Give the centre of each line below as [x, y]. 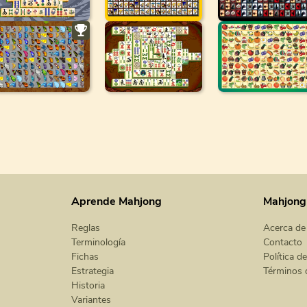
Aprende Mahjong [116, 201]
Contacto [283, 242]
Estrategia [93, 271]
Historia [88, 285]
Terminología [98, 242]
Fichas [85, 257]
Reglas [86, 228]
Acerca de [284, 228]
